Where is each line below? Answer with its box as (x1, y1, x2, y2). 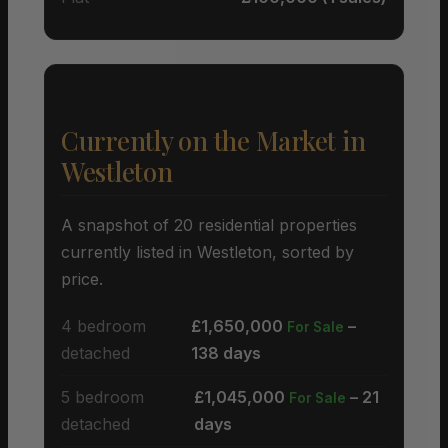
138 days (191, 342, 262, 363)
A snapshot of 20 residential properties (61, 214, 357, 235)
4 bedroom (61, 315, 146, 336)
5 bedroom (61, 386, 144, 407)
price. (61, 268, 103, 289)
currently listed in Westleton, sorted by (61, 241, 354, 262)
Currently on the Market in (61, 122, 366, 158)
